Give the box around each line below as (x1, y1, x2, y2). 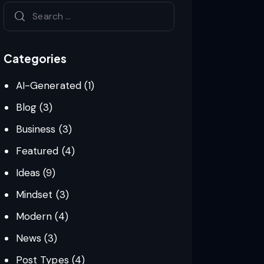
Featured (15, 144, 59, 158)
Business (15, 123, 56, 136)
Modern (15, 210, 52, 223)
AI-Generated (15, 79, 81, 93)
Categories (4, 51, 67, 66)
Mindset (15, 188, 53, 202)
